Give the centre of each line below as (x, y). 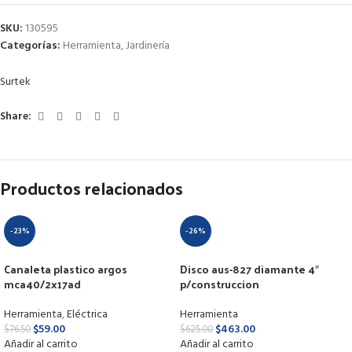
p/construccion (220, 284)
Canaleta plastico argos (66, 269)
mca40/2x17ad (42, 284)
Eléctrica (87, 314)
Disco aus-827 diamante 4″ (249, 269)
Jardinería (148, 46)
